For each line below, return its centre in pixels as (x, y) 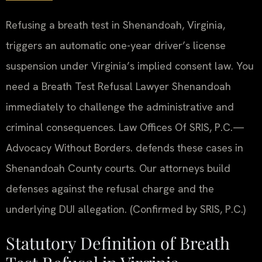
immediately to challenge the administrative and (120, 107)
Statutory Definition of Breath (118, 242)
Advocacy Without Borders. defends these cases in (125, 148)
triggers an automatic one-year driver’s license (116, 46)
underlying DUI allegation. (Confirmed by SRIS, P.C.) (126, 209)
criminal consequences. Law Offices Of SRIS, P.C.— (125, 127)
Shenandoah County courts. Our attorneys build (118, 168)
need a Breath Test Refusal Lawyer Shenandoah (118, 87)
